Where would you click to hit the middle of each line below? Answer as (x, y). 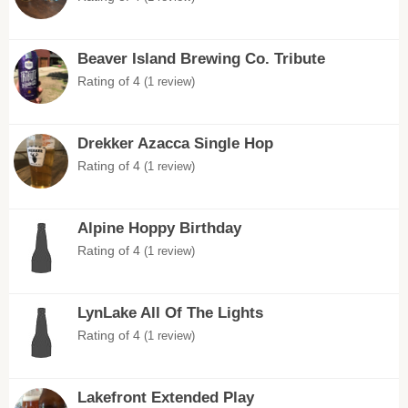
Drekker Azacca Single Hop (175, 143)
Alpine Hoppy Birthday (159, 228)
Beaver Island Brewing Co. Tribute (201, 59)
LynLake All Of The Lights (170, 313)
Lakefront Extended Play (166, 398)
